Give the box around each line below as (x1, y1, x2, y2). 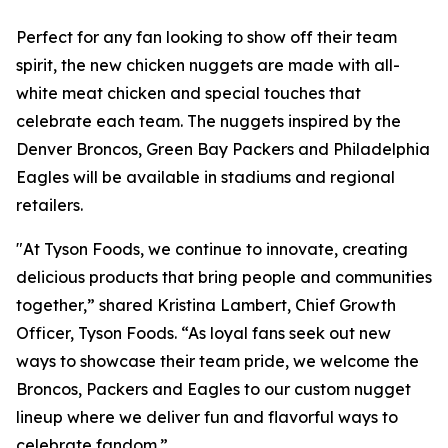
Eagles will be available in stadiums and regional (16, 166, 395, 187)
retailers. (16, 194, 83, 215)
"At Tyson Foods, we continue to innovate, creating (16, 238, 408, 259)
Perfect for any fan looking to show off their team (16, 26, 397, 47)
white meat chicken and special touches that (16, 82, 361, 103)
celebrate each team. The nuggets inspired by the (16, 110, 401, 131)
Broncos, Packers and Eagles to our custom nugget (16, 378, 411, 399)
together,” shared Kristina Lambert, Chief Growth (16, 294, 396, 315)
